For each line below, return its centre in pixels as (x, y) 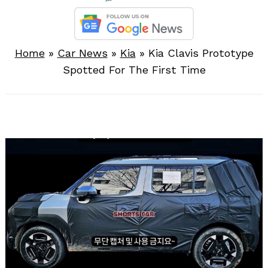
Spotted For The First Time (134, 70)
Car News (82, 53)
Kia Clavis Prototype (201, 53)
